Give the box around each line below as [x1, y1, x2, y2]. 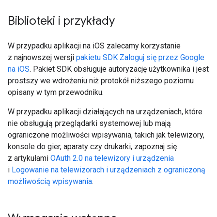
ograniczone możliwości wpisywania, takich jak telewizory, [8, 130, 204, 139]
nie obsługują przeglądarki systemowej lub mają [8, 119, 171, 128]
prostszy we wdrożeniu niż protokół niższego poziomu [8, 76, 194, 85]
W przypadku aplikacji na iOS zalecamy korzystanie [8, 41, 181, 50]
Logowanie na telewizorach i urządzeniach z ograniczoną [12, 165, 205, 174]
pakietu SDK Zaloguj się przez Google [76, 53, 204, 62]
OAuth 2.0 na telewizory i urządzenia [50, 154, 174, 163]
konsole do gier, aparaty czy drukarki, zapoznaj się [8, 142, 177, 151]
